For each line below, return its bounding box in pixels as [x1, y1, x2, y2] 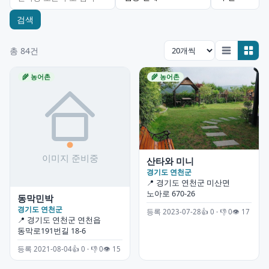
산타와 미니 [147, 154, 194, 167]
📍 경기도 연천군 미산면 [147, 177, 230, 188]
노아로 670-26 [147, 188, 195, 199]
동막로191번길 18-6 [17, 226, 86, 236]
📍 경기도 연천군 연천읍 [17, 215, 101, 225]
